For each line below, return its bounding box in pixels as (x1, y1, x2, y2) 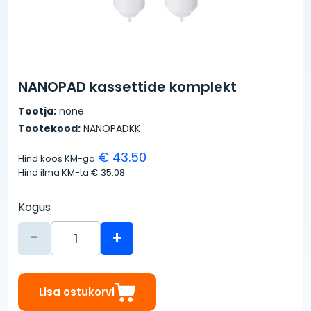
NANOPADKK (81, 121, 141, 135)
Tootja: (18, 103, 57, 118)
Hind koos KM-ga (18, 151, 96, 165)
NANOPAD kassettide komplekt (18, 76, 237, 96)
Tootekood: (18, 121, 81, 135)
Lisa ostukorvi (39, 284, 115, 299)
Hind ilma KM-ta (18, 165, 92, 179)
